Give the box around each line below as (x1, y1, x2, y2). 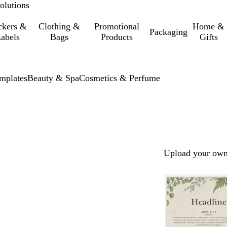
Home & (193, 21, 225, 31)
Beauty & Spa (27, 73, 79, 83)
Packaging (149, 26, 187, 37)
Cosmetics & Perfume (79, 73, 160, 83)
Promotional (94, 21, 140, 31)
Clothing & (39, 21, 81, 31)
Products (101, 32, 133, 42)
